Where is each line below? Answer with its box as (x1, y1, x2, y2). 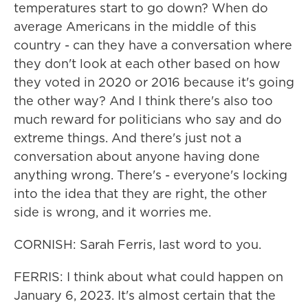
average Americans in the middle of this (14, 18, 256, 35)
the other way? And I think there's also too (14, 92, 273, 109)
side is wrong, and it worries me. (14, 203, 211, 221)
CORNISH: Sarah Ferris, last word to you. (14, 236, 261, 253)
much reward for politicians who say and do (14, 111, 282, 128)
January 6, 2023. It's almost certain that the (14, 287, 276, 304)
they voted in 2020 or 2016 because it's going (14, 74, 294, 91)
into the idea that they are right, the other (14, 185, 267, 202)
